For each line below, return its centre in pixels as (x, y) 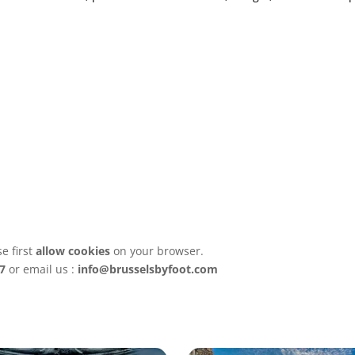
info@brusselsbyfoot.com (148, 269)
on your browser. (157, 250)
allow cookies (73, 250)
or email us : (42, 269)
